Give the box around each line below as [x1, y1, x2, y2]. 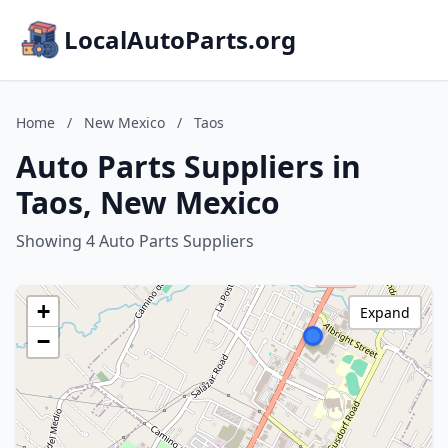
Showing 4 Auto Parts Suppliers [16, 230, 254, 252]
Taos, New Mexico [16, 182, 280, 223]
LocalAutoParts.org [64, 23, 296, 56]
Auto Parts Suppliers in [16, 146, 361, 187]
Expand [360, 303, 410, 322]
